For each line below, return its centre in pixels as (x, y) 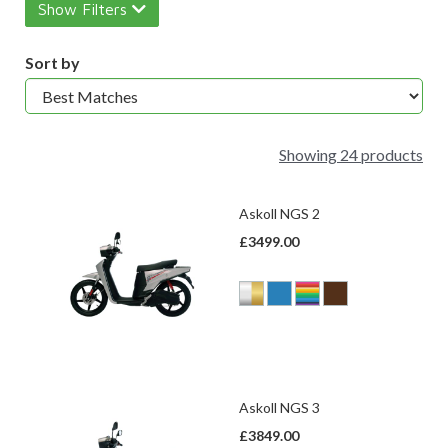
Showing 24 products (351, 154)
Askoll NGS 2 (279, 213)
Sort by (52, 62)
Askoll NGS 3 (279, 407)
